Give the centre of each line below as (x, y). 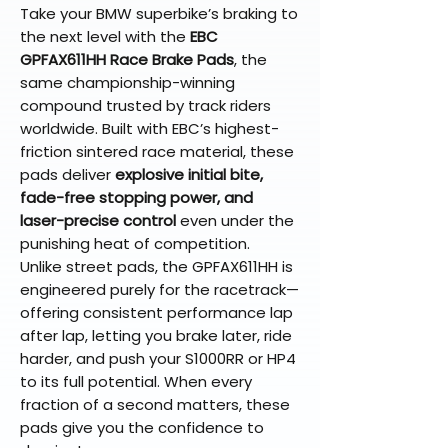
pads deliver (67, 175)
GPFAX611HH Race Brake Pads (127, 60)
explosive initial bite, (189, 175)
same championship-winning (127, 83)
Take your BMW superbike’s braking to (159, 14)
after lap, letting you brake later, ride (156, 336)
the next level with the (105, 37)
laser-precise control (98, 221)
